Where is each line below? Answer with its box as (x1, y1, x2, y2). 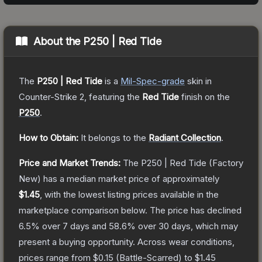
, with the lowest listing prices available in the (40, 188, 219, 200)
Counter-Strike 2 (19, 91, 84, 102)
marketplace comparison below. (19, 204, 147, 216)
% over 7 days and (31, 220, 109, 232)
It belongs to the (81, 132, 149, 143)
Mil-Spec (120, 75, 157, 87)
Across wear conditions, (137, 236, 235, 247)
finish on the (179, 91, 230, 102)
